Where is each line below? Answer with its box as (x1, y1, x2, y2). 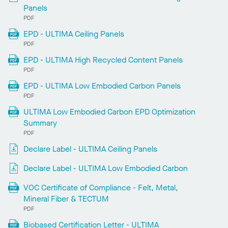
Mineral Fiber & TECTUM (23, 193, 109, 205)
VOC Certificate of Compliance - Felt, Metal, (23, 182, 178, 193)
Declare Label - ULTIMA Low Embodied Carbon (23, 163, 188, 174)
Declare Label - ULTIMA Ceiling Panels (23, 144, 157, 155)
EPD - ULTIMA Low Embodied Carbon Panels (23, 80, 181, 92)
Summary (23, 118, 57, 129)
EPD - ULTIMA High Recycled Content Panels (23, 54, 183, 66)
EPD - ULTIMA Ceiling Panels (23, 28, 124, 40)
